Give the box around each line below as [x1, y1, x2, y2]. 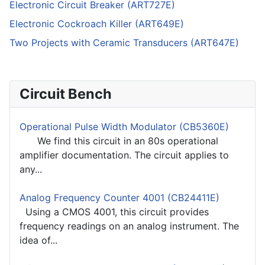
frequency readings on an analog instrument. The [20, 220, 239, 232]
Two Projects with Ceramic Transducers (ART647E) [9, 37, 239, 49]
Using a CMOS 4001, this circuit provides [20, 206, 209, 218]
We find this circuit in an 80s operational [20, 135, 218, 147]
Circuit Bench [20, 85, 112, 103]
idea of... [20, 234, 57, 247]
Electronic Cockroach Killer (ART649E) [9, 18, 184, 30]
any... [20, 163, 42, 176]
